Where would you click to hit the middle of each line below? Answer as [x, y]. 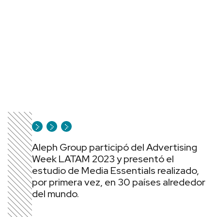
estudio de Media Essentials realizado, [116, 170]
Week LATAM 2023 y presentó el [103, 159]
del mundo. [55, 194]
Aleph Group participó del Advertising [115, 147]
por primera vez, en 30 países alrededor [119, 182]
